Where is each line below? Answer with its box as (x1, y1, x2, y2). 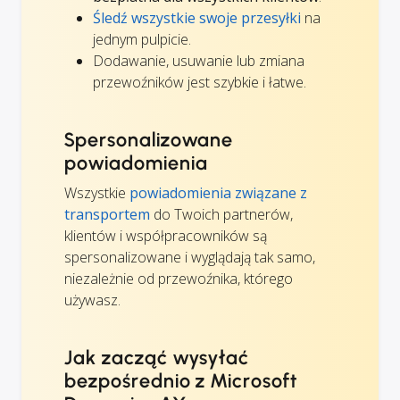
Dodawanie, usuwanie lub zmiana (93, 51, 304, 71)
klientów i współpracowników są (64, 226, 267, 246)
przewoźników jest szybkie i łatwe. (93, 72, 306, 93)
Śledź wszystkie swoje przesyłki (93, 8, 301, 29)
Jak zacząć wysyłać (64, 346, 250, 371)
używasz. (64, 290, 121, 311)
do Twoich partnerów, (150, 204, 293, 225)
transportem (64, 204, 150, 225)
